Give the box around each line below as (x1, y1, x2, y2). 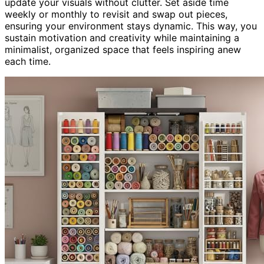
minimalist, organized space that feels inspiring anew (5, 43, 241, 55)
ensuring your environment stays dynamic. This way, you (5, 19, 257, 32)
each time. (5, 55, 51, 67)
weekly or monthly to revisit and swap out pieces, (5, 8, 227, 20)
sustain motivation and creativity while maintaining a (5, 31, 239, 44)
